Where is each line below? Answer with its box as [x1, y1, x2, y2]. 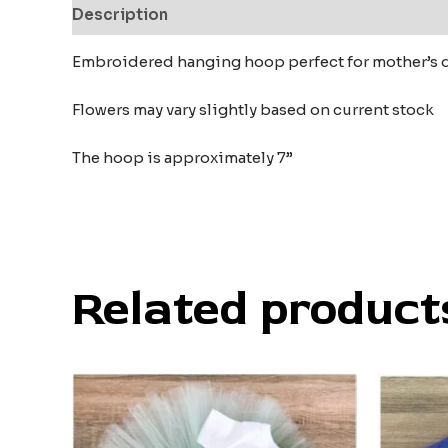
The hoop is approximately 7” [72, 147, 296, 167]
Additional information [186, 5, 368, 25]
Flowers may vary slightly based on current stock [72, 99, 437, 119]
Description [72, 5, 168, 25]
